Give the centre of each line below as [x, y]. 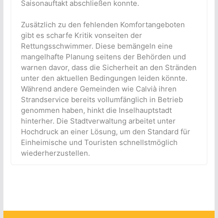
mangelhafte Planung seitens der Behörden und [103, 57]
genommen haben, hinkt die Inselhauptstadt [96, 110]
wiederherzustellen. [55, 153]
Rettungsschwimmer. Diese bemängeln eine [97, 46]
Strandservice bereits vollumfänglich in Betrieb [102, 100]
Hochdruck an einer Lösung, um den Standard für [105, 132]
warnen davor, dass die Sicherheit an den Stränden [109, 68]
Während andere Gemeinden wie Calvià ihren [99, 89]
